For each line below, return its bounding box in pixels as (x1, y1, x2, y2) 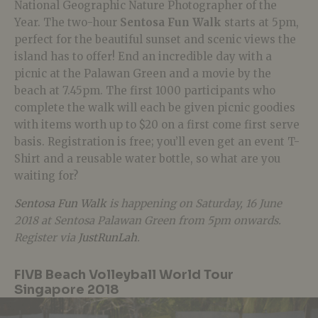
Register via (14, 231, 78, 245)
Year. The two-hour (14, 16, 120, 30)
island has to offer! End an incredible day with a (14, 50, 272, 64)
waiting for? (14, 169, 78, 183)
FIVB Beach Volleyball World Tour (14, 267, 234, 283)
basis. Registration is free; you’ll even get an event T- (14, 135, 300, 149)
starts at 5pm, (221, 16, 299, 30)
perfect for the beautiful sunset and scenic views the (14, 33, 296, 47)
